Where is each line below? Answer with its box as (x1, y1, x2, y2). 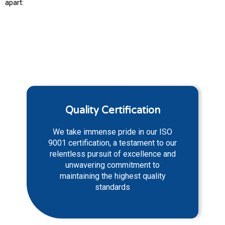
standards (95, 182, 130, 192)
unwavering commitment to (65, 160, 160, 170)
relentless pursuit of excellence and (49, 149, 176, 159)
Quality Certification (65, 104, 160, 117)
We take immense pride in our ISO (53, 127, 172, 137)
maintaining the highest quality (59, 171, 166, 181)
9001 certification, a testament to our (48, 138, 177, 148)
